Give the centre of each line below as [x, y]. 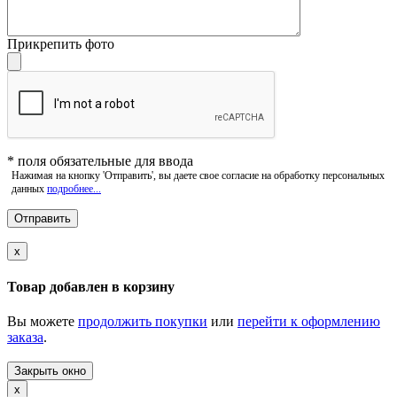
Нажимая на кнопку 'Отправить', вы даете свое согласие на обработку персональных [198, 175]
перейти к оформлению [309, 322]
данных [29, 188]
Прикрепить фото [61, 43]
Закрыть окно [50, 371]
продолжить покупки [143, 322]
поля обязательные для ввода [104, 160]
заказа [25, 338]
